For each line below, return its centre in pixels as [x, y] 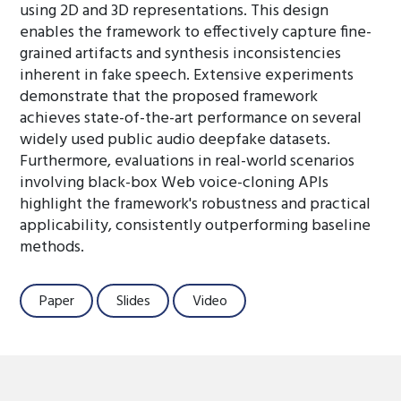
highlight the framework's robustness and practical [196, 205]
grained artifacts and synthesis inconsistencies [181, 54]
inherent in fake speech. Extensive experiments [187, 76]
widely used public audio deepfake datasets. [175, 140]
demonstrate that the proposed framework [169, 97]
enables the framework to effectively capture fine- [196, 33]
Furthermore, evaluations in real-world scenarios [188, 162]
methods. [52, 247]
